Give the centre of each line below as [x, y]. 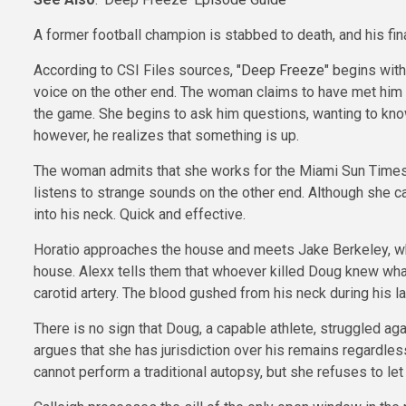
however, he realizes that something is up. [166, 135]
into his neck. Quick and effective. [140, 214]
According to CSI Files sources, [135, 70]
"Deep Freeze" [283, 70]
